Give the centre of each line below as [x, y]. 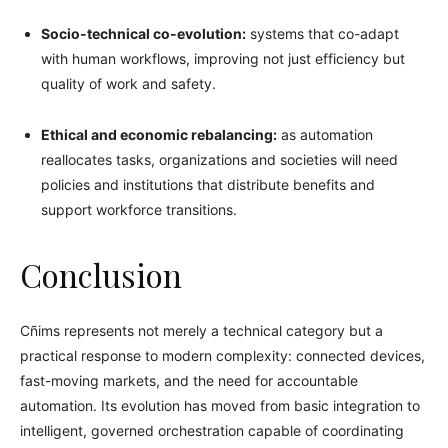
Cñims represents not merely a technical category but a [201, 330]
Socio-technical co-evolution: [143, 33]
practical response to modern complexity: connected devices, [222, 355]
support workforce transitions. [139, 209]
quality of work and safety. [128, 83]
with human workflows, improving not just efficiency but [223, 58]
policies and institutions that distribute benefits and [208, 184]
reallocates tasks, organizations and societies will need [219, 159]
